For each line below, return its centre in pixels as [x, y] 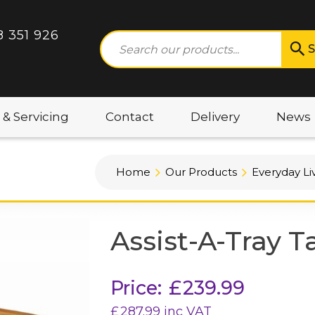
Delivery [215, 117]
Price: [136, 288]
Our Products [201, 172]
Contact [130, 117]
